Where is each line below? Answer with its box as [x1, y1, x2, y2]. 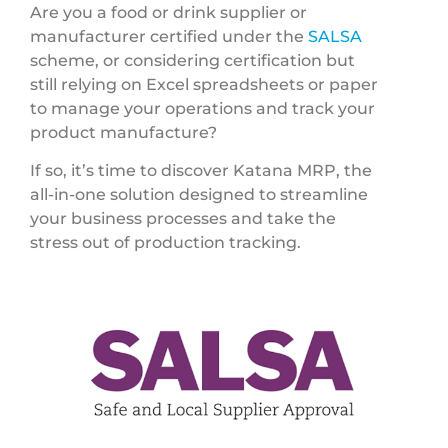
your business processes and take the [30, 209, 336, 229]
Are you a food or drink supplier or [30, 2, 307, 22]
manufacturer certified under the [30, 26, 308, 46]
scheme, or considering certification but [30, 50, 355, 70]
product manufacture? [30, 122, 217, 142]
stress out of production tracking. [30, 233, 301, 253]
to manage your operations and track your [30, 98, 375, 118]
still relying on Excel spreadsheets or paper [30, 74, 378, 94]
